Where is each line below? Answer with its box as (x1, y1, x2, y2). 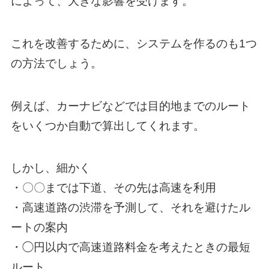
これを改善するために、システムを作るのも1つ (10, 37, 257, 50)
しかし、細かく (10, 162, 91, 175)
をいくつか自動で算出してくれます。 (10, 119, 205, 132)
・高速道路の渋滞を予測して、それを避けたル (10, 201, 250, 214)
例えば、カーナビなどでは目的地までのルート (10, 99, 250, 112)
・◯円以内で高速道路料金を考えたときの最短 (10, 241, 250, 254)
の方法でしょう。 (10, 57, 102, 70)
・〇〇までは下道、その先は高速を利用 (10, 181, 216, 195)
